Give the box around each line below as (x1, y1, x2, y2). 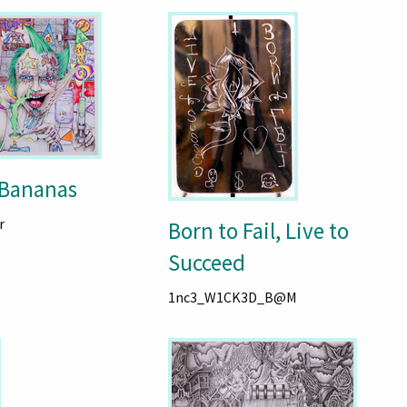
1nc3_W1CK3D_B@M (167, 288, 297, 307)
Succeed (167, 248, 245, 278)
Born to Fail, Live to (167, 216, 349, 246)
